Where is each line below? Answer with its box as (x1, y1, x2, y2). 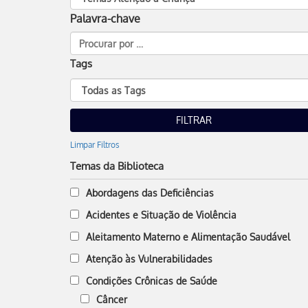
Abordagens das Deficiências (86, 187, 214, 199)
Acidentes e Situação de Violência (86, 209, 236, 221)
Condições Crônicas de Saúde (86, 275, 217, 287)
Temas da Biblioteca (70, 159, 164, 173)
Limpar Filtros (70, 140, 120, 150)
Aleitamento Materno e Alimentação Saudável (86, 231, 290, 243)
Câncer (96, 294, 127, 305)
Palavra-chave (70, 12, 140, 25)
